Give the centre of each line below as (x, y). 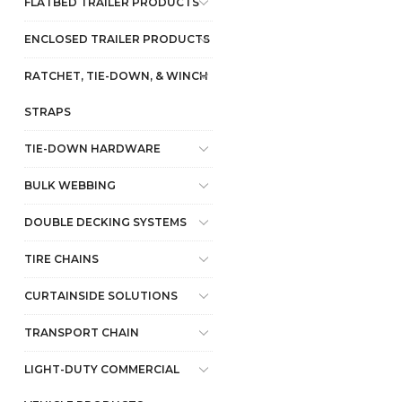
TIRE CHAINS (61, 259)
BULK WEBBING (70, 185)
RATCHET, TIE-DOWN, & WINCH (116, 76)
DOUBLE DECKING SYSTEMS (105, 222)
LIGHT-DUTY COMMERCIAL (102, 369)
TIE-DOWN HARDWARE (92, 149)
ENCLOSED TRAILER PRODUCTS (117, 39)
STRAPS (48, 112)
